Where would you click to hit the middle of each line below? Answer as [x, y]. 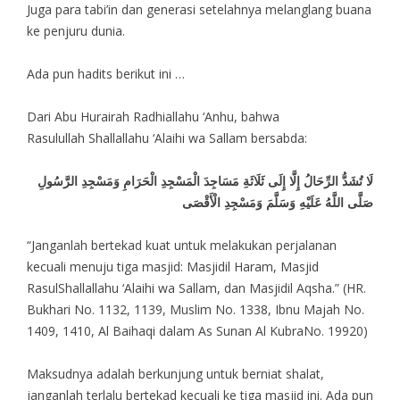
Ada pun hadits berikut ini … [105, 73]
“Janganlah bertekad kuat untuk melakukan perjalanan [181, 245]
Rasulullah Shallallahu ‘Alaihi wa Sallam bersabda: [167, 137]
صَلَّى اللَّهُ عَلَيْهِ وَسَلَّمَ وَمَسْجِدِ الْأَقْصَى [278, 202]
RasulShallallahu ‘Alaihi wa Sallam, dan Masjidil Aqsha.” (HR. [196, 287]
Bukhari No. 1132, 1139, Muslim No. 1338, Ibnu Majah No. [195, 309]
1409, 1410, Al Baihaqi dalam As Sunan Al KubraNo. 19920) [197, 330]
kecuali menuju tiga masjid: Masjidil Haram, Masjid [172, 266]
